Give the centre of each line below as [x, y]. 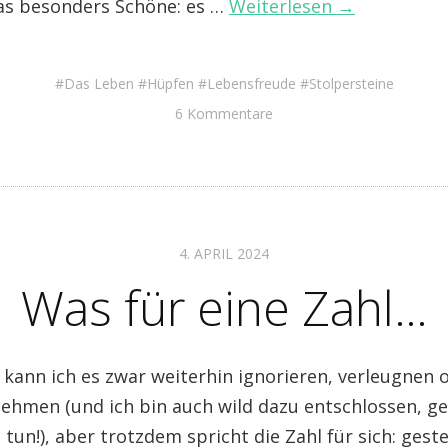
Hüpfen [170, 83]
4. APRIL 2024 [224, 253]
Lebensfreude [251, 83]
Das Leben [98, 83]
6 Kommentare [224, 113]
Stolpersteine [351, 83]
